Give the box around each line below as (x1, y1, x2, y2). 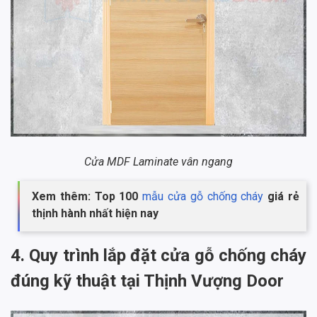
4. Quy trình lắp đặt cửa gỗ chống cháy (11, 245, 306, 265)
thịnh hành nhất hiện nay (32, 206, 158, 220)
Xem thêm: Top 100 (32, 189, 143, 203)
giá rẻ (263, 189, 300, 203)
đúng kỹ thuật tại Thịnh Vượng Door (11, 270, 288, 291)
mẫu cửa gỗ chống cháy (142, 189, 264, 203)
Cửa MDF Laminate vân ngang (84, 154, 233, 168)
